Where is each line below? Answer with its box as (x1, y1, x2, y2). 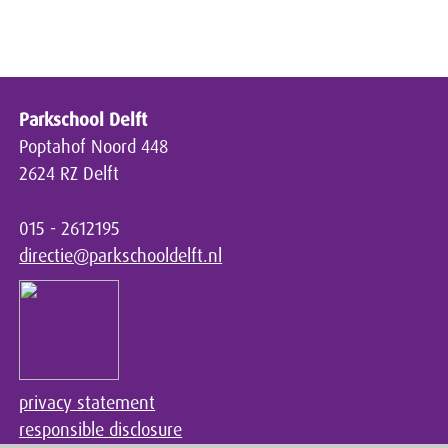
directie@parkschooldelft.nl (19, 244, 223, 269)
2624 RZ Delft (19, 162, 120, 187)
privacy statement (19, 391, 156, 416)
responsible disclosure (19, 418, 183, 443)
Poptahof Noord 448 (19, 135, 169, 160)
